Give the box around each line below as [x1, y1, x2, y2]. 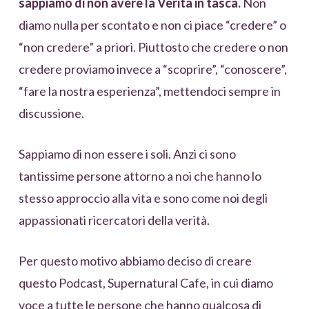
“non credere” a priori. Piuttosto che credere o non [18, 39, 288, 55]
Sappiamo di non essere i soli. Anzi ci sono [18, 146, 236, 162]
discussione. [18, 106, 84, 121]
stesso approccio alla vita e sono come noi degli [18, 190, 268, 206]
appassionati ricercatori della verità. [18, 212, 210, 228]
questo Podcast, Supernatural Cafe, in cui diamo [18, 275, 273, 291]
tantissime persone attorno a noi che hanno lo [18, 168, 261, 184]
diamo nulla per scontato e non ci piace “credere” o [18, 17, 286, 33]
